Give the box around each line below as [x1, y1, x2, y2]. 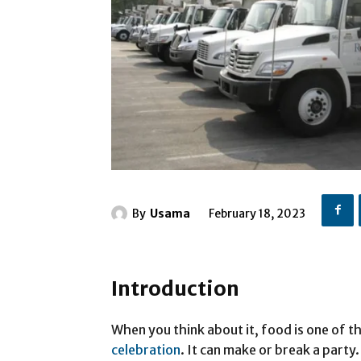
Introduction [111, 276, 239, 302]
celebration [111, 342, 180, 359]
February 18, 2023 [209, 206, 305, 222]
